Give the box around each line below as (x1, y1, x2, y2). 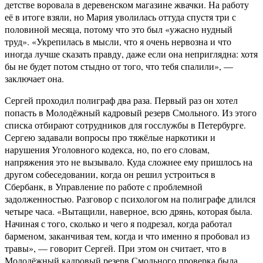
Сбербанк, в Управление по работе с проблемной (5, 180, 203, 193)
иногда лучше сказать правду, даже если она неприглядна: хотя (5, 48, 258, 60)
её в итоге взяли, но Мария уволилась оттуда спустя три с (5, 11, 236, 23)
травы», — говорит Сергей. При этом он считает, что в (5, 242, 227, 255)
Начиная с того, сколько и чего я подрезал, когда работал (5, 217, 232, 230)
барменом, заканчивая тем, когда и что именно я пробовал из (5, 230, 249, 242)
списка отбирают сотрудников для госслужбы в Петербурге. (5, 119, 246, 131)
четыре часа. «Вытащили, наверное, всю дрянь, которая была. (5, 205, 252, 218)
